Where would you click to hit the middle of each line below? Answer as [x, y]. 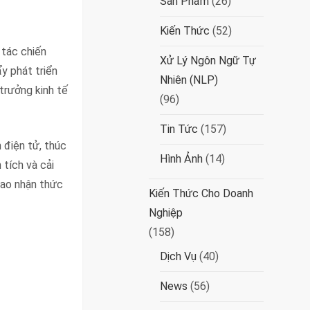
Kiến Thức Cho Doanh [201, 193]
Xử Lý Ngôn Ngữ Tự [208, 61]
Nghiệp [166, 213]
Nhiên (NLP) [189, 80]
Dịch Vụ [179, 256]
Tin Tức [179, 129]
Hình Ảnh [182, 159]
